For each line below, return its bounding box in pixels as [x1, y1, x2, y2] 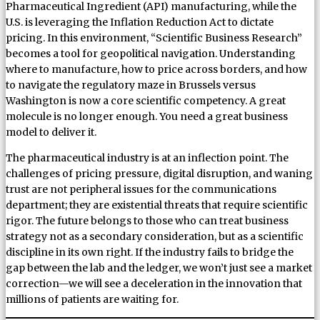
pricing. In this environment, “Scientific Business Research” [6, 31, 302, 44]
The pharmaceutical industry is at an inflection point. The [6, 151, 289, 164]
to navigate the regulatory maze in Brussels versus [6, 78, 256, 91]
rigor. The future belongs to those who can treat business [6, 214, 289, 227]
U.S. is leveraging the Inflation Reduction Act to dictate [6, 15, 274, 29]
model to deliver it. [6, 125, 96, 139]
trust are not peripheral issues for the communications [6, 182, 276, 196]
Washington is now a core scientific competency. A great [6, 94, 286, 107]
